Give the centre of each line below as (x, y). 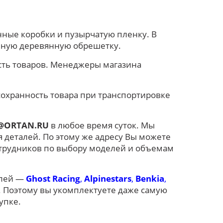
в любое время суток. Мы (102, 125)
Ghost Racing (53, 178)
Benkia (150, 178)
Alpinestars (108, 178)
